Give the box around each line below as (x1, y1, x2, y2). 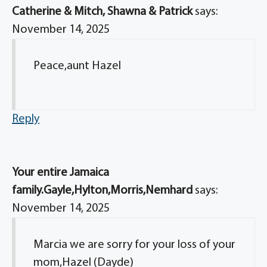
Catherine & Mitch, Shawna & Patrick (12, 6, 193, 18)
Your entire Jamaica (12, 167, 109, 179)
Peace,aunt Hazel (33, 60, 121, 72)
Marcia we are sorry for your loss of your (33, 239, 235, 251)
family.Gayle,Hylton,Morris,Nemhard (12, 185, 193, 197)
